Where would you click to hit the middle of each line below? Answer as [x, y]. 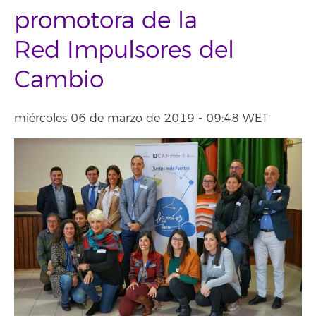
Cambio [59, 80]
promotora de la [106, 21]
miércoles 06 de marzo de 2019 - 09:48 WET [141, 119]
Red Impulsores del [124, 50]
